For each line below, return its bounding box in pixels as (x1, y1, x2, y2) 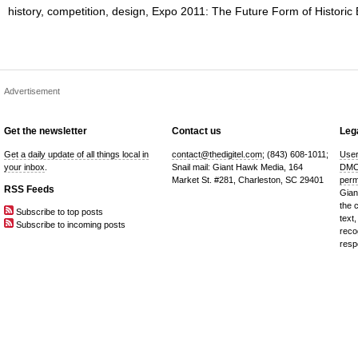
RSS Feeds (4, 183, 54, 195)
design (112, 5, 145, 18)
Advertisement (4, 86, 60, 97)
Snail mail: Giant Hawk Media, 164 (172, 161, 303, 172)
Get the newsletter (4, 125, 87, 137)
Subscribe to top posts (14, 207, 103, 217)
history (8, 5, 41, 18)
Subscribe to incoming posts (14, 220, 125, 229)
